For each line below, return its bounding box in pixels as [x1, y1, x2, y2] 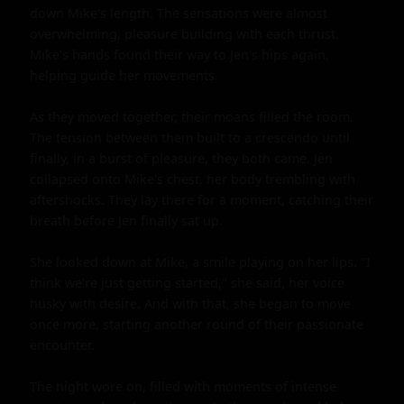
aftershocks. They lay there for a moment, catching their [30, 190, 373, 208]
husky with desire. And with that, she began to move [30, 294, 351, 312]
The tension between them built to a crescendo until [30, 128, 350, 146]
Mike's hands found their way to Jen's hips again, [30, 45, 329, 63]
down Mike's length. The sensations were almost [30, 4, 327, 22]
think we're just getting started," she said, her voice [30, 273, 344, 291]
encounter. [30, 335, 95, 353]
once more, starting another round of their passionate [30, 315, 363, 333]
